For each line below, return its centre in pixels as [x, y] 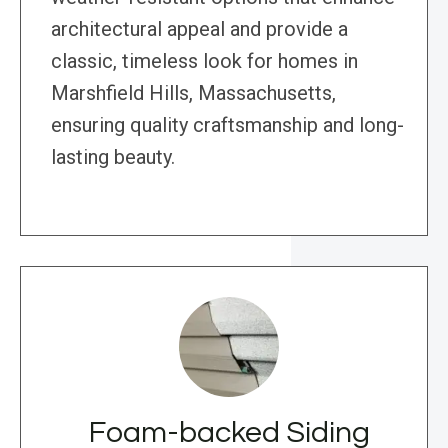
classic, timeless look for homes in [204, 61]
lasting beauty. [113, 157]
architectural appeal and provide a [199, 29]
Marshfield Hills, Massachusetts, [193, 93]
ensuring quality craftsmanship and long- [227, 125]
